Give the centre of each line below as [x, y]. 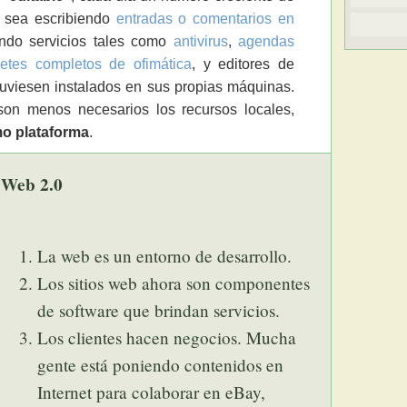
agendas [267, 42]
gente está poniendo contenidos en [161, 365]
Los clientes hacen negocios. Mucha [167, 338]
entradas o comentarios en [205, 19]
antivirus [200, 42]
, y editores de [243, 65]
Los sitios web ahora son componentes [174, 283]
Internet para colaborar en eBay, [152, 392]
